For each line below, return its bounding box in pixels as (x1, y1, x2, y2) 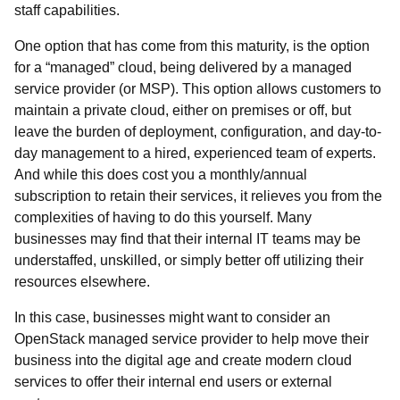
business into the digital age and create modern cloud (14, 353, 352, 368)
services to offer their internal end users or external (14, 374, 332, 389)
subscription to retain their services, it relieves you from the (14, 188, 382, 204)
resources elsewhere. (14, 274, 150, 289)
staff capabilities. (14, 3, 120, 18)
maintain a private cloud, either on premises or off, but (14, 103, 351, 118)
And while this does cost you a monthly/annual (14, 167, 307, 182)
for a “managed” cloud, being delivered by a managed (14, 60, 352, 75)
